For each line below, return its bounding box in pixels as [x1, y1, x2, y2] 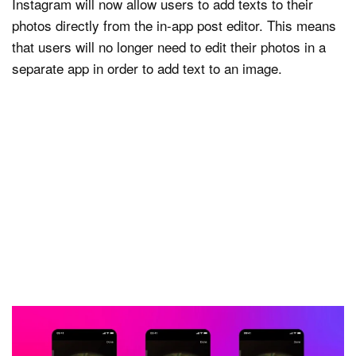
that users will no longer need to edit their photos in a [12, 36, 326, 56]
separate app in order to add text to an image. [12, 57, 282, 78]
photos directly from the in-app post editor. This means [12, 14, 336, 35]
